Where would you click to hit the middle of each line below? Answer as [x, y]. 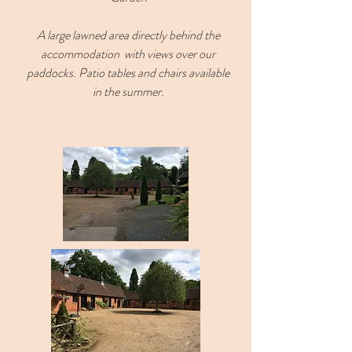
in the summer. [128, 92]
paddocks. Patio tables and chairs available [128, 73]
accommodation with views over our [128, 54]
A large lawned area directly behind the [128, 35]
